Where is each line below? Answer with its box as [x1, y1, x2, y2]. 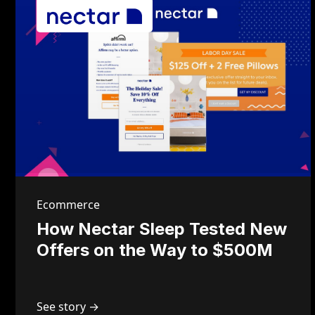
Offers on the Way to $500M [37, 240, 273, 260]
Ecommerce [37, 197, 100, 212]
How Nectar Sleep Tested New [37, 219, 287, 239]
